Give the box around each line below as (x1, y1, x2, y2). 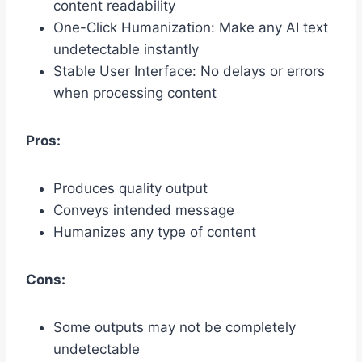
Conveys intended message (53, 202, 234, 219)
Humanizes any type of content (53, 224, 256, 241)
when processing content (53, 85, 217, 102)
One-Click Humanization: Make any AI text (53, 19, 328, 36)
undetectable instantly (53, 41, 199, 58)
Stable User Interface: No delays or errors (53, 63, 325, 80)
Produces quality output (53, 180, 208, 197)
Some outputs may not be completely (53, 319, 296, 336)
